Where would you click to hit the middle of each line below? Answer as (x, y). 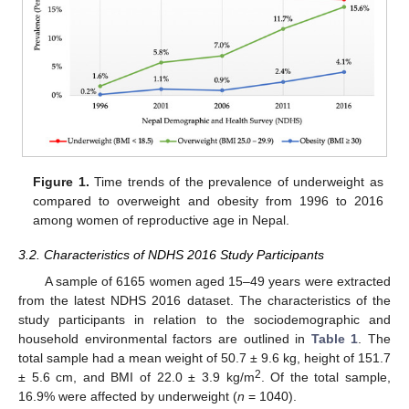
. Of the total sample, (326, 377)
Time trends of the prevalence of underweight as (236, 182)
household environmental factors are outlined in (165, 338)
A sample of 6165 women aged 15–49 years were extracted (217, 281)
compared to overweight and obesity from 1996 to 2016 (208, 201)
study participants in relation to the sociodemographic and (204, 319)
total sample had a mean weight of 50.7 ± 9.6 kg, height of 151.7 (204, 357)
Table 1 (335, 338)
